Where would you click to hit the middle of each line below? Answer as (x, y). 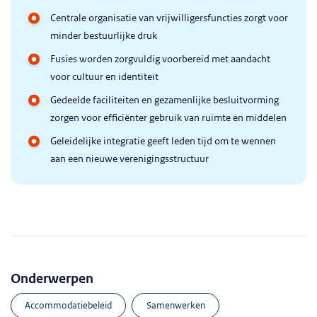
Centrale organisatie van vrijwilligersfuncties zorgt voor (169, 18)
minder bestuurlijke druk (104, 36)
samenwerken (178, 305)
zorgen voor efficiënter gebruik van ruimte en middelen (168, 118)
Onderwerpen (52, 279)
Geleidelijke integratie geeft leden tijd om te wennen (163, 141)
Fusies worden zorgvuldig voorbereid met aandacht (160, 59)
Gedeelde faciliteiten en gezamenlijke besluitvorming (165, 100)
